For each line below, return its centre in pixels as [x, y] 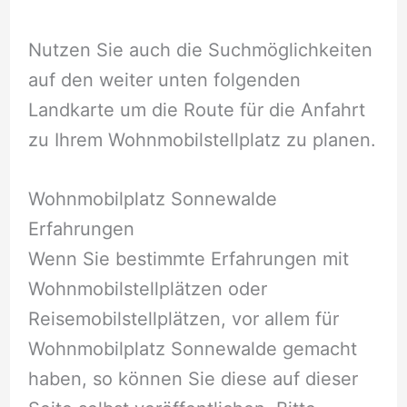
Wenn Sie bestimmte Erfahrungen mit [188, 259]
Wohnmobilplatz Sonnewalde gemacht [192, 349]
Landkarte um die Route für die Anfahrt [196, 110]
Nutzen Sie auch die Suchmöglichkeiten [200, 50]
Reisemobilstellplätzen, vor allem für [183, 319]
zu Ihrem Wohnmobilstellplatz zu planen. [202, 140]
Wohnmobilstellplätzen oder [147, 289]
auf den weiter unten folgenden [164, 80]
